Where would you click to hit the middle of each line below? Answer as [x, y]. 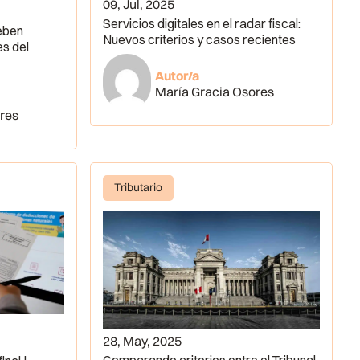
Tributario [138, 188]
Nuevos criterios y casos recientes [199, 40]
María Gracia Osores [215, 92]
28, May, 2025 [142, 341]
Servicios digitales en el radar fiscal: [201, 24]
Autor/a [178, 76]
